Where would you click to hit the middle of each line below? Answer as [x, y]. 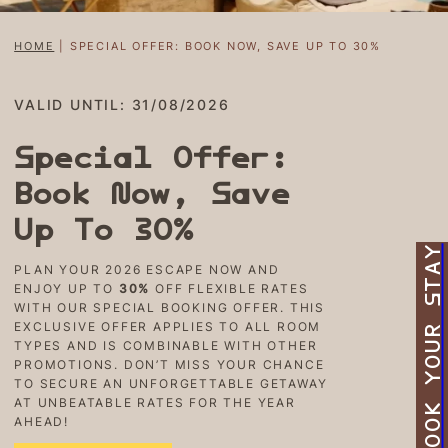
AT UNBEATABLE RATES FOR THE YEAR [155, 402]
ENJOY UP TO [66, 288]
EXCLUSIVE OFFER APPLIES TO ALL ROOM [168, 326]
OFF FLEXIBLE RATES [229, 288]
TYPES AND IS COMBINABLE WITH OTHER [166, 345]
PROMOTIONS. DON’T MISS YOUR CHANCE [169, 364]
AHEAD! [41, 421]
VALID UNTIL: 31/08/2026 [122, 105]
